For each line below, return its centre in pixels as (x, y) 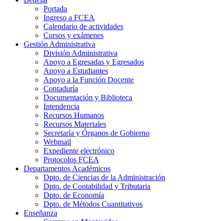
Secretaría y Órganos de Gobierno (96, 133)
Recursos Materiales (75, 124)
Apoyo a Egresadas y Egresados (94, 62)
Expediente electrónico (79, 150)
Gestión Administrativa (59, 44)
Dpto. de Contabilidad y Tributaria (97, 186)
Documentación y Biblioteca (88, 97)
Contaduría (61, 88)
